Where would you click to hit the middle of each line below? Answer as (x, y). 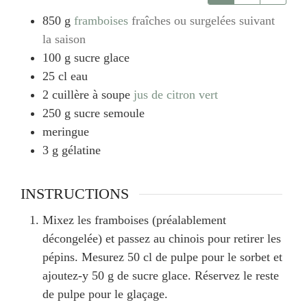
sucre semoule (109, 113)
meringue (66, 132)
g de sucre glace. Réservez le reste (192, 276)
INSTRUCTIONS (75, 194)
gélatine (81, 150)
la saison (64, 39)
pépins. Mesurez (85, 257)
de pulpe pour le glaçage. (105, 294)
